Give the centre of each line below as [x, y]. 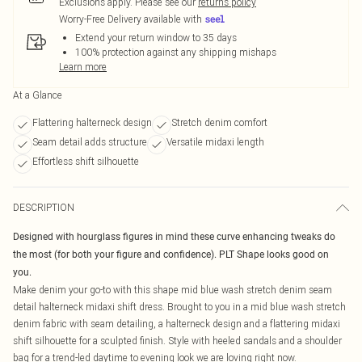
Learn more [83, 67]
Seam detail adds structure [90, 142]
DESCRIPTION [44, 207]
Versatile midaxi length [215, 142]
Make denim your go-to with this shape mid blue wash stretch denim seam [173, 290]
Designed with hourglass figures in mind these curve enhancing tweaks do [174, 237]
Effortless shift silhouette [86, 161]
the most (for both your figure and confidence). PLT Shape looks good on [171, 255]
